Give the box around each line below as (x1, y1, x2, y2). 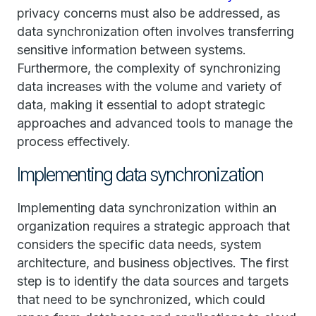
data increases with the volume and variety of (17, 79, 282, 94)
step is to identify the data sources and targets (17, 274, 288, 288)
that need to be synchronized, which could (17, 292, 265, 307)
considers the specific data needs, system (17, 237, 262, 252)
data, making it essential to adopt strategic (17, 97, 265, 112)
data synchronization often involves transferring (17, 24, 294, 39)
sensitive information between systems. (17, 42, 246, 57)
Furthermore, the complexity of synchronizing (17, 61, 281, 75)
